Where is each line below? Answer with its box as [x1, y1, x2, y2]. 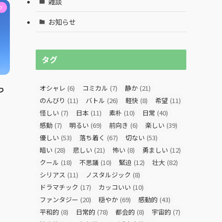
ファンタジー [40, 195, 78, 204]
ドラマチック [40, 182, 78, 192]
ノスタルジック [86, 170, 131, 179]
